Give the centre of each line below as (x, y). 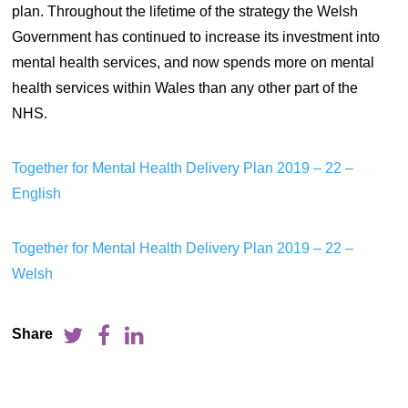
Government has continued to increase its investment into (196, 37)
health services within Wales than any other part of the (185, 88)
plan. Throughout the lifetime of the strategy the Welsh (185, 12)
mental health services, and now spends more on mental (194, 63)
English (37, 194)
